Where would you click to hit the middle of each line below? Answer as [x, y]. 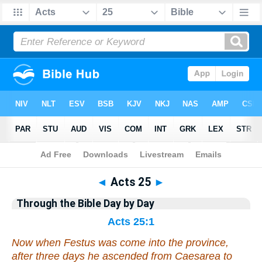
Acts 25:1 [131, 222]
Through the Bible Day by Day [85, 204]
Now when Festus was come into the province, [120, 243]
